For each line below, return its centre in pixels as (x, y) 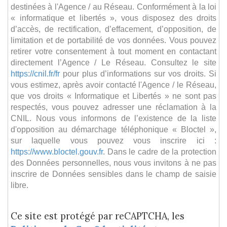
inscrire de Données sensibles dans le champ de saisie (113, 174)
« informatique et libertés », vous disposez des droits (113, 17)
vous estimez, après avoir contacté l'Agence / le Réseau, (113, 84)
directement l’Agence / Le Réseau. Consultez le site (113, 62)
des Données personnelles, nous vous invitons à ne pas (113, 162)
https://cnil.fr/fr (35, 73)
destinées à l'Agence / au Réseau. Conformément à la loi (113, 6)
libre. (20, 185)
